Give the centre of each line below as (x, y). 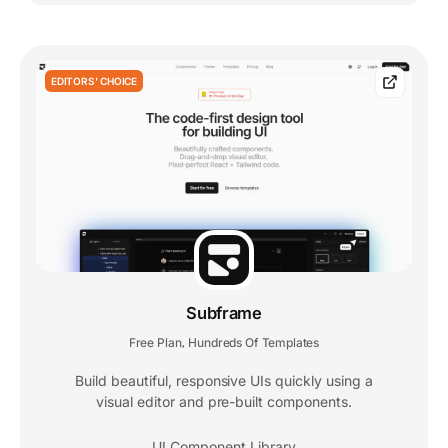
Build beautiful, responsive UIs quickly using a (224, 381)
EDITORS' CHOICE (94, 80)
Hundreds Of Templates (254, 343)
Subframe (224, 313)
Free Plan (155, 343)
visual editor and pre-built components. (224, 402)
